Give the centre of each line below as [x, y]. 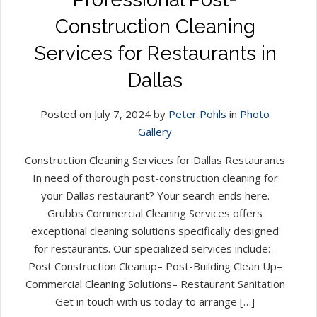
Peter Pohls [197, 114]
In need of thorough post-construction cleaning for [155, 177]
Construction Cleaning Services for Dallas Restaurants [155, 160]
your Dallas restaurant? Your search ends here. [155, 195]
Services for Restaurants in [155, 53]
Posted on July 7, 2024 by [104, 114]
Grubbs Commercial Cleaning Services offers [155, 213]
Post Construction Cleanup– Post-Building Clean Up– [155, 266]
